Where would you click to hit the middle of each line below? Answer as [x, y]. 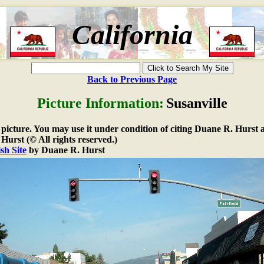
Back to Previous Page [132, 79]
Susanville [197, 103]
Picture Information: [100, 103]
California [132, 34]
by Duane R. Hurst [66, 150]
